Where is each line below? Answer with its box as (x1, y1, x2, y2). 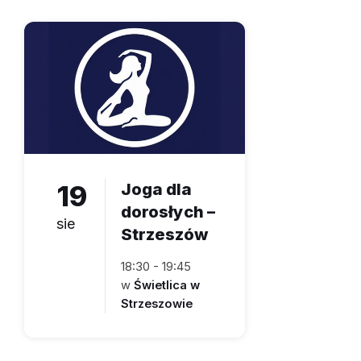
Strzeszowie (121, 297, 193, 312)
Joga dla (121, 179, 192, 200)
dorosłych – (121, 201, 215, 222)
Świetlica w (134, 278, 200, 293)
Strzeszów (121, 224, 208, 245)
